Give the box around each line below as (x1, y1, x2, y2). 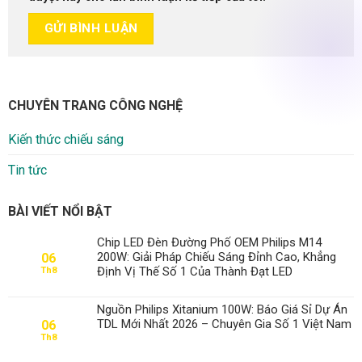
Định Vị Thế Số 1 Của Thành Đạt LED (97, 264, 293, 280)
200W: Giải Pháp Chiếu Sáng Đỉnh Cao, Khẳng (97, 250, 336, 265)
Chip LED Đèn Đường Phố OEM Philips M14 (97, 235, 322, 250)
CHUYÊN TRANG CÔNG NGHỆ (8, 98, 183, 114)
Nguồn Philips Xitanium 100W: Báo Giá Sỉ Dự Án (97, 302, 347, 318)
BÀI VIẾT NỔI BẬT (8, 204, 112, 220)
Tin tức (8, 162, 47, 179)
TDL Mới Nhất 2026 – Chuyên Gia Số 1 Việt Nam (97, 317, 351, 332)
